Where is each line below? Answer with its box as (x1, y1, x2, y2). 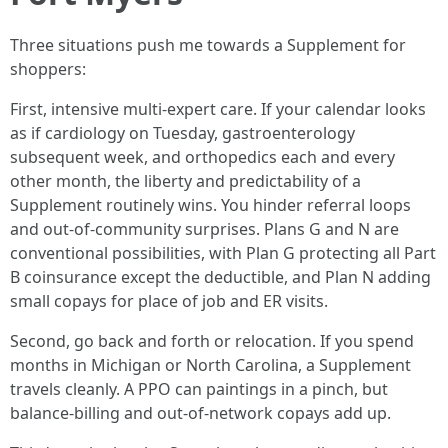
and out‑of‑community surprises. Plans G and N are (10, 218, 399, 240)
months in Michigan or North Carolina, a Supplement (10, 354, 411, 376)
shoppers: (10, 58, 86, 80)
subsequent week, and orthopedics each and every (10, 146, 395, 168)
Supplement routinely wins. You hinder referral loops (10, 194, 411, 216)
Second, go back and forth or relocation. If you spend (10, 330, 414, 352)
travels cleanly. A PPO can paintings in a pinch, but (10, 378, 388, 400)
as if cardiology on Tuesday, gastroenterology (10, 122, 355, 144)
